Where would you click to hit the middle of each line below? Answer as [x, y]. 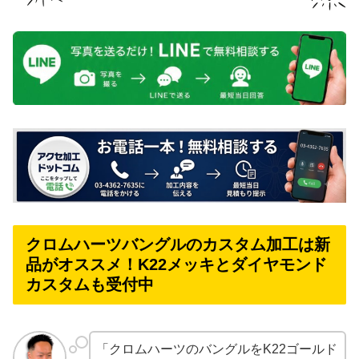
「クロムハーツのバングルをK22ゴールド [216, 349]
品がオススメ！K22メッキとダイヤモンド [176, 265]
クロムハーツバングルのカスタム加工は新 [178, 245]
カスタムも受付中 [90, 285]
